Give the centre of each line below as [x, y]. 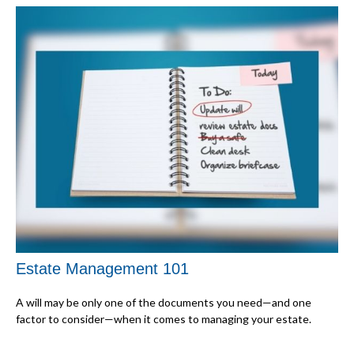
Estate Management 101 [102, 269]
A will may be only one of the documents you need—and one [164, 303]
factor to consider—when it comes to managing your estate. [164, 319]
